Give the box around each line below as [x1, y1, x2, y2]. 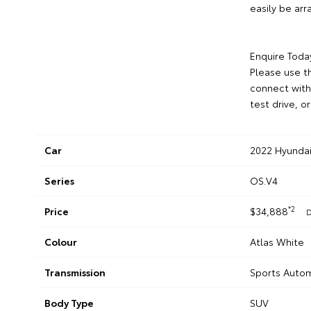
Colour [44, 235, 77, 249]
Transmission [44, 265, 106, 280]
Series [44, 174, 74, 188]
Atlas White [249, 235, 304, 249]
